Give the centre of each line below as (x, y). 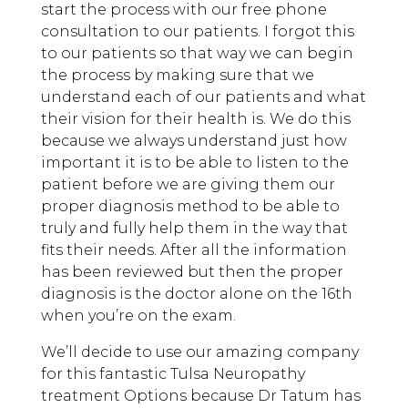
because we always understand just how (194, 141)
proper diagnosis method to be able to (190, 207)
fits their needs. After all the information (194, 250)
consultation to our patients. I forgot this (197, 32)
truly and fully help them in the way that (194, 229)
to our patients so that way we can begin (197, 54)
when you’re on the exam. (138, 316)
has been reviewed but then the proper (192, 272)
